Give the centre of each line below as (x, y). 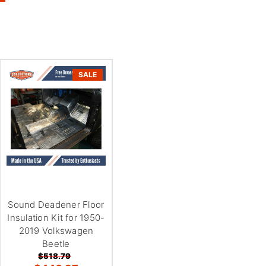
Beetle (56, 243)
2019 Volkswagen (56, 230)
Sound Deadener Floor (56, 204)
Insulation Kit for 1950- (56, 217)
